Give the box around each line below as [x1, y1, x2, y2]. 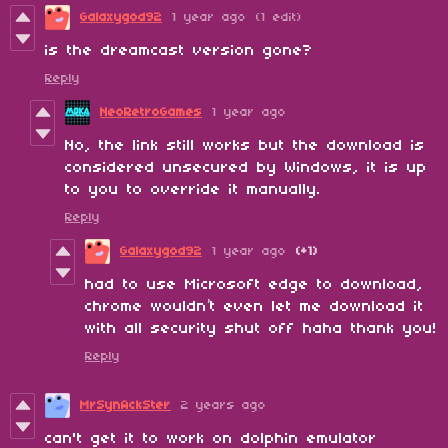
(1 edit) [256, 10, 302, 24]
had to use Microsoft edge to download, [85, 276, 423, 293]
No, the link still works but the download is [65, 137, 425, 154]
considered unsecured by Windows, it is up [65, 159, 427, 176]
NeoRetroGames [100, 105, 202, 119]
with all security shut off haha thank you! [85, 320, 437, 337]
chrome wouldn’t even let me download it [85, 298, 424, 315]
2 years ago [181, 398, 266, 412]
